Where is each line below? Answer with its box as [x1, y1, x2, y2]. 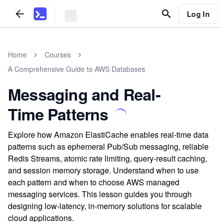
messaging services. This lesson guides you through [8, 188, 192, 200]
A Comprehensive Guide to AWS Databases [8, 64, 145, 74]
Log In [186, 8, 210, 19]
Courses [45, 50, 71, 59]
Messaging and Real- [8, 83, 161, 106]
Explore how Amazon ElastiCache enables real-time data [8, 129, 209, 140]
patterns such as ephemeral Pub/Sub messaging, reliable [8, 141, 209, 152]
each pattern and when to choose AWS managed [8, 176, 179, 188]
